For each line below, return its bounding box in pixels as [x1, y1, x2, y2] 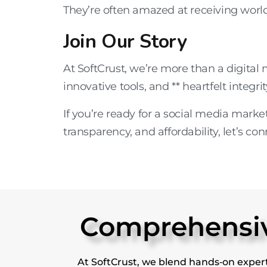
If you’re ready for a [63, 107, 164, 121]
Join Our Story [63, 29, 187, 55]
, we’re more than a [125, 62, 227, 76]
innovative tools [63, 80, 144, 94]
